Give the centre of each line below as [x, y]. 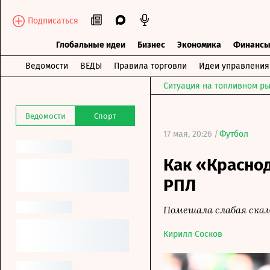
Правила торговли [150, 66]
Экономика [199, 45]
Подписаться [53, 20]
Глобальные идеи [90, 45]
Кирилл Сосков [193, 234]
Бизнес [151, 45]
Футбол [234, 134]
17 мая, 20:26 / [191, 134]
